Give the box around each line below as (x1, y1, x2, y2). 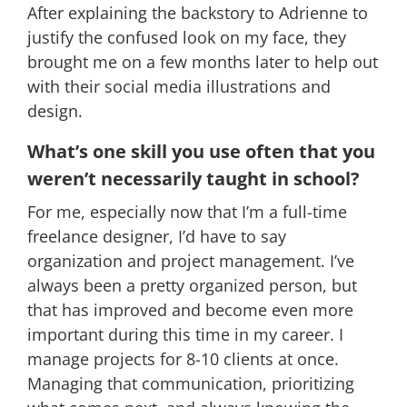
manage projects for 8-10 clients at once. (27, 347, 339, 370)
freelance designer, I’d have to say (27, 224, 286, 247)
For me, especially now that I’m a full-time (27, 200, 347, 223)
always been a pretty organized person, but (27, 273, 357, 296)
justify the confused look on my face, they (27, 25, 346, 48)
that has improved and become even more (27, 298, 353, 321)
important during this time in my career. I (27, 323, 343, 345)
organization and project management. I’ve (27, 249, 354, 272)
